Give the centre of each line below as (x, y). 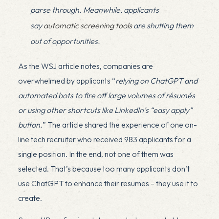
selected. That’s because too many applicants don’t (104, 168)
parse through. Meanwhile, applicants (94, 10)
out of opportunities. (66, 41)
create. (30, 198)
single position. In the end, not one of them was (96, 154)
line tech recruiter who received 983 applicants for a (104, 139)
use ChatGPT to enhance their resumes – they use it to (108, 183)
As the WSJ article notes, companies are (85, 66)
